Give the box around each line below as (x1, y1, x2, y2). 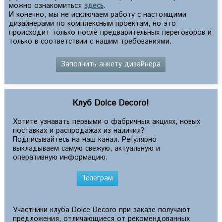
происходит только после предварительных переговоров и (8, 27, 212, 38)
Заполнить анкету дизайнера (61, 59, 161, 69)
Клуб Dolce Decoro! (73, 97, 149, 109)
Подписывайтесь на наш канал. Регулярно (13, 134, 157, 145)
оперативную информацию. (13, 152, 108, 163)
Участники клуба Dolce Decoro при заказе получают (13, 205, 191, 215)
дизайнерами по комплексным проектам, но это (8, 18, 176, 29)
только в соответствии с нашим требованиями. (8, 36, 171, 47)
